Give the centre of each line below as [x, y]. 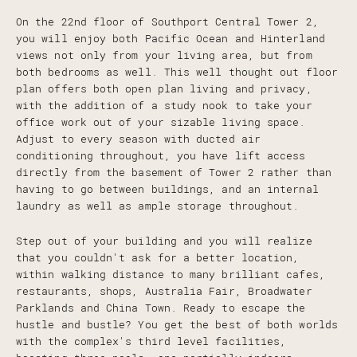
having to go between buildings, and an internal [167, 190]
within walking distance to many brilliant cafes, [171, 275]
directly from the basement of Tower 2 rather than [174, 173]
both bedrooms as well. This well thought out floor [177, 73]
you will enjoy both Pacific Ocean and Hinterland [171, 39]
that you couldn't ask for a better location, [158, 258]
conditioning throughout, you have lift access [161, 156]
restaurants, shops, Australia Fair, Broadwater [164, 292]
